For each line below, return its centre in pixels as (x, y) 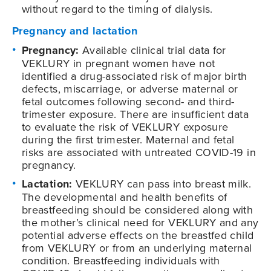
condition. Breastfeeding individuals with (121, 260)
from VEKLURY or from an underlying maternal (137, 247)
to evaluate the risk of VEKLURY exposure (125, 126)
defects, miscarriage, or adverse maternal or (130, 88)
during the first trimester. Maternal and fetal (128, 139)
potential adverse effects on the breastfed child (138, 235)
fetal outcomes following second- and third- (128, 101)
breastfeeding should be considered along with (138, 209)
